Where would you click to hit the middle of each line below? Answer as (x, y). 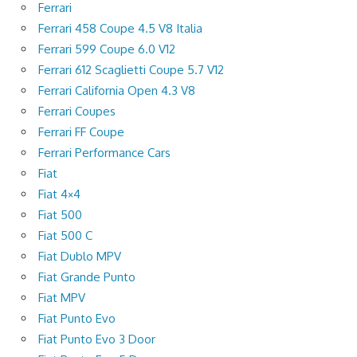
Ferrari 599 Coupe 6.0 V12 (107, 49)
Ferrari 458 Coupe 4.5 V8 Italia (120, 28)
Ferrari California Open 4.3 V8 (117, 90)
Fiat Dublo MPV (80, 256)
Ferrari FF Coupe (81, 131)
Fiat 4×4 (59, 194)
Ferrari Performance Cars (104, 152)
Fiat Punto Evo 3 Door (97, 339)
